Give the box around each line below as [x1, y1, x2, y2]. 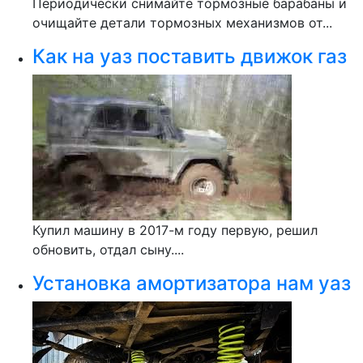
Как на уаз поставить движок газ [32, 45, 347, 68]
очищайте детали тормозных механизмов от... [32, 15, 332, 31]
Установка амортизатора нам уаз [32, 271, 351, 295]
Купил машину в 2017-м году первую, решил [32, 222, 318, 238]
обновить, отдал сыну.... [32, 241, 184, 258]
